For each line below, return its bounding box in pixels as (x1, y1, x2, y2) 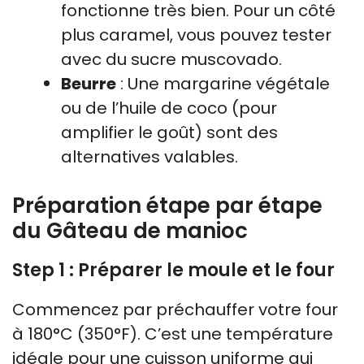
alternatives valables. (61, 145, 238, 168)
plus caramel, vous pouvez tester (61, 24, 331, 46)
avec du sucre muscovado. (61, 48, 282, 71)
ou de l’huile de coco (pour (61, 97, 277, 119)
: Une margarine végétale (116, 72, 330, 95)
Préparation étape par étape (12, 191, 323, 220)
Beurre (61, 72, 116, 95)
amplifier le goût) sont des (61, 121, 278, 144)
